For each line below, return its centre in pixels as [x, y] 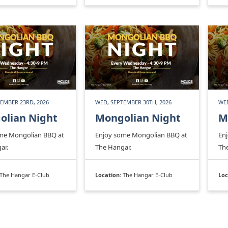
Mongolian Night [138, 118]
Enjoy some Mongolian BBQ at [141, 135]
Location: [109, 175]
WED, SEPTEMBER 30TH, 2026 [133, 102]
